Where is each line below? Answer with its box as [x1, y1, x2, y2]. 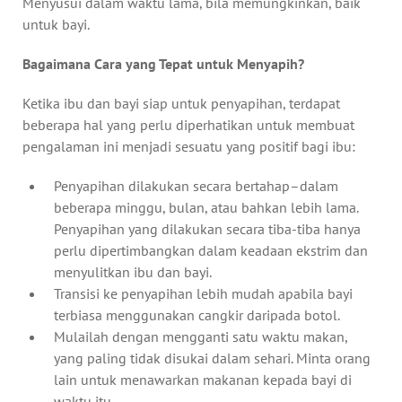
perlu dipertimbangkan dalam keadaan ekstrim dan [54, 240, 368, 259]
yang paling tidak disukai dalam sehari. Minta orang [54, 348, 371, 367]
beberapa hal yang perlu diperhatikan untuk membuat [22, 115, 354, 134]
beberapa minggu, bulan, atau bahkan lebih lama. [54, 197, 358, 216]
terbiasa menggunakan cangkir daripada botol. [54, 305, 340, 324]
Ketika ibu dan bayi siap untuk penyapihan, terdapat [22, 93, 340, 112]
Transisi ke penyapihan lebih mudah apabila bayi [54, 284, 353, 302]
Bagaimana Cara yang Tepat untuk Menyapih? [22, 54, 304, 73]
